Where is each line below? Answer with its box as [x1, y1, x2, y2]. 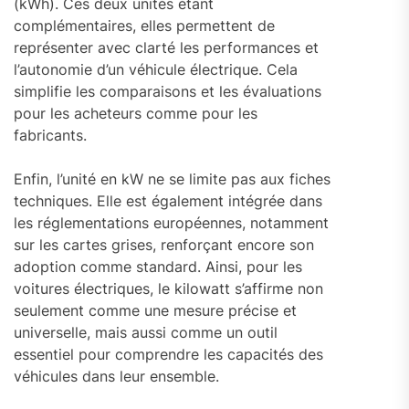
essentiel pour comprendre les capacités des [14, 344, 323, 363]
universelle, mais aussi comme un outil [14, 322, 278, 341]
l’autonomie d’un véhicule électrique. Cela [14, 59, 298, 79]
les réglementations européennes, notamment [14, 213, 329, 232]
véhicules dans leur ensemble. [14, 366, 219, 385]
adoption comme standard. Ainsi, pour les [14, 257, 302, 276]
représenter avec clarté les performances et [14, 37, 319, 57]
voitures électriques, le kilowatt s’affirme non [14, 278, 323, 298]
